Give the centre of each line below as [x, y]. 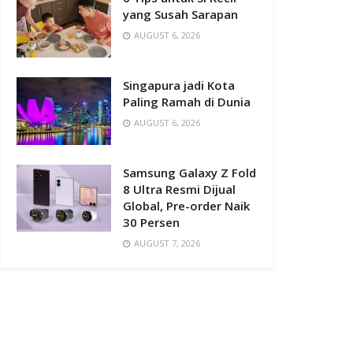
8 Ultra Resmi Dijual [179, 189]
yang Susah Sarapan [180, 14]
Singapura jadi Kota [179, 85]
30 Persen [151, 222]
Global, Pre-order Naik [186, 205]
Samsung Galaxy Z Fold [190, 172]
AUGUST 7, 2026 [166, 243]
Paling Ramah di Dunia [187, 101]
